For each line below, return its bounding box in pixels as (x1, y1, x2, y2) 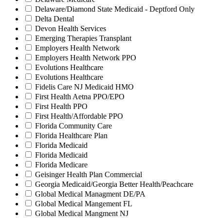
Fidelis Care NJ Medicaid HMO (35, 83, 134, 91)
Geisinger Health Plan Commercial (35, 170, 142, 179)
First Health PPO (35, 102, 88, 111)
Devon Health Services (35, 24, 106, 33)
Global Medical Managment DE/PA (35, 190, 145, 199)
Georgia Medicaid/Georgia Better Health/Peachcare (35, 180, 193, 189)
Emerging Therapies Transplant (35, 34, 131, 43)
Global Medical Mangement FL (35, 200, 132, 208)
